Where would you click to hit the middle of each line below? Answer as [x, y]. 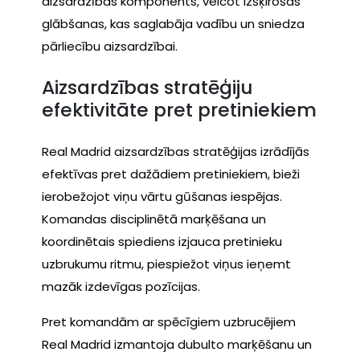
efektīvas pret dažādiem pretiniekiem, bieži [171, 174]
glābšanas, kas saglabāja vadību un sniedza [173, 23]
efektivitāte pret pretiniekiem [179, 110]
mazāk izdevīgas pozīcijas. [121, 286]
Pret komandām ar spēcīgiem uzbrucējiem [169, 321]
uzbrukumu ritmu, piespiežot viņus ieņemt [166, 264]
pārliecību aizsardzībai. [110, 46]
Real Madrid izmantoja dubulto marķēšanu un [177, 344]
